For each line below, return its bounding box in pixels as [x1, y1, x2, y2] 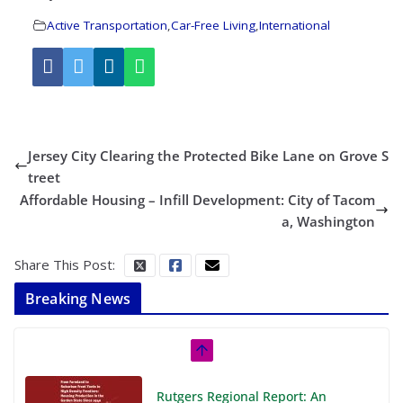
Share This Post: [14, 255, 115, 273]
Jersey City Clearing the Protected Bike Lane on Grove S [28, 146, 389, 165]
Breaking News [25, 288, 131, 309]
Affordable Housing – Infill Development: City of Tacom [20, 190, 375, 209]
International [259, 16, 330, 33]
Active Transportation [47, 16, 167, 33]
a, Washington [282, 211, 375, 230]
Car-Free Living [171, 16, 255, 33]
